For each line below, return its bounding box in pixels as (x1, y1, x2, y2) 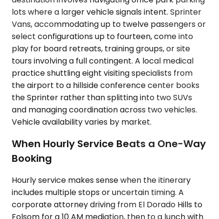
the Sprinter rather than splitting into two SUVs (12, 92, 192, 104)
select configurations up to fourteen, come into (12, 31, 193, 43)
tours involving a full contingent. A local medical (12, 55, 194, 67)
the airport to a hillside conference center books (12, 80, 199, 91)
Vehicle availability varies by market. (12, 116, 152, 128)
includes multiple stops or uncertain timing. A (12, 186, 184, 198)
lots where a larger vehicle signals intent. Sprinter (12, 6, 201, 18)
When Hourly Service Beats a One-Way (12, 136, 206, 151)
